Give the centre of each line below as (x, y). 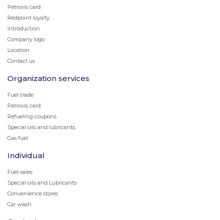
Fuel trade (20, 95)
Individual (26, 155)
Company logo (26, 39)
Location (18, 50)
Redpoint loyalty (28, 18)
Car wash (19, 204)
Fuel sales (20, 172)
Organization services (48, 78)
